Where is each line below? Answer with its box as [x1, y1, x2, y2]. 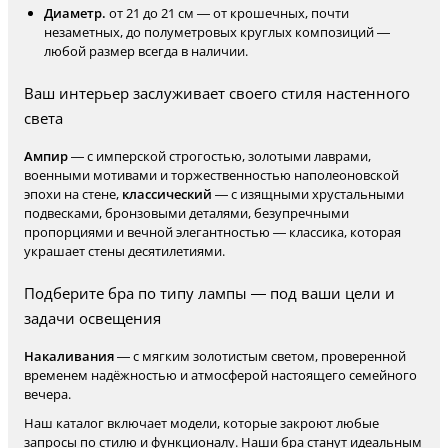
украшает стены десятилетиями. [24, 242, 225, 260]
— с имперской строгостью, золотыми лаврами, [68, 147, 371, 165]
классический [122, 185, 212, 203]
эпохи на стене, [24, 185, 122, 203]
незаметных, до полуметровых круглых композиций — [44, 23, 390, 41]
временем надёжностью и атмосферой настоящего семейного [24, 366, 417, 384]
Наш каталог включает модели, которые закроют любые [24, 414, 379, 432]
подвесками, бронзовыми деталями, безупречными [24, 204, 349, 222]
